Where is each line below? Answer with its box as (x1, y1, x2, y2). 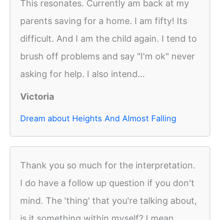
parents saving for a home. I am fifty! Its (20, 16, 187, 27)
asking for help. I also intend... (20, 69, 145, 80)
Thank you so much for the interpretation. (20, 160, 195, 171)
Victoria (20, 91, 54, 102)
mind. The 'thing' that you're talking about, (20, 195, 197, 206)
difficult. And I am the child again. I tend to (20, 33, 197, 44)
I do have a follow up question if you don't (20, 178, 194, 189)
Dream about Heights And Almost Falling (20, 113, 176, 124)
